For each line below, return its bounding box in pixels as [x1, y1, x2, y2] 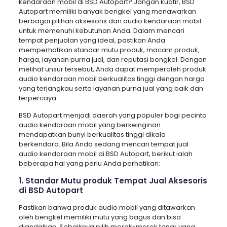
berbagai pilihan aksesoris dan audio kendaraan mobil [18, 16, 201, 26]
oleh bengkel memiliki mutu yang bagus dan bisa [18, 212, 181, 222]
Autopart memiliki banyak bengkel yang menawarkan [18, 6, 196, 16]
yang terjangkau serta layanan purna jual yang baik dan [18, 83, 203, 93]
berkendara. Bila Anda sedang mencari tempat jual [18, 139, 188, 149]
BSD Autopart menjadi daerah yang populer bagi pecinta [18, 110, 207, 120]
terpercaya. [18, 93, 58, 103]
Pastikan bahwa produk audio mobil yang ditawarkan [18, 202, 195, 212]
